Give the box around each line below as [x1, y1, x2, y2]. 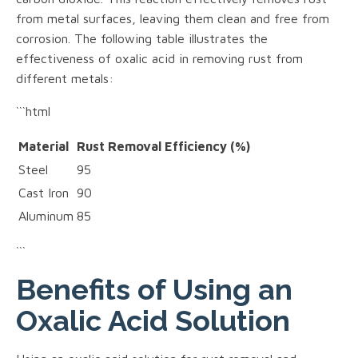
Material [18, 138, 69, 153]
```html [16, 103, 50, 118]
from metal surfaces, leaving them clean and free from [16, 10, 329, 26]
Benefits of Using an [16, 272, 292, 306]
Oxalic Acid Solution [16, 303, 290, 337]
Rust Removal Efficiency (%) [77, 138, 250, 153]
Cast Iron [18, 185, 69, 200]
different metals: [16, 70, 113, 86]
